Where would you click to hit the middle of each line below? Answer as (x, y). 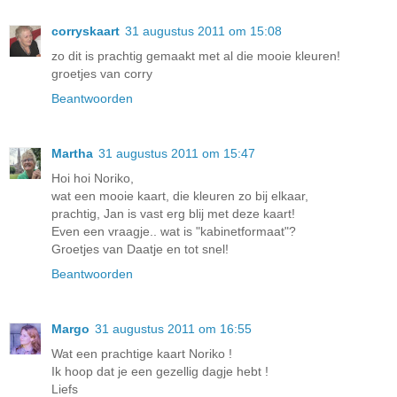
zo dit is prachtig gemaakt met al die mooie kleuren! (196, 56)
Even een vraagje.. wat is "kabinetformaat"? (174, 232)
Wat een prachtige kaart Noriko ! (142, 354)
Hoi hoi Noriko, (93, 179)
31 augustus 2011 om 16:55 (173, 329)
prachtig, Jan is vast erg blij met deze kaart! (173, 214)
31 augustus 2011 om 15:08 (203, 31)
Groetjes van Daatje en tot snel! (140, 249)
